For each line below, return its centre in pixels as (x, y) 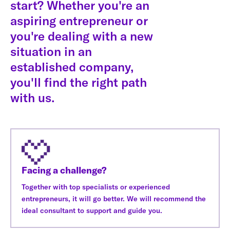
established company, (72, 66)
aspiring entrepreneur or (79, 20)
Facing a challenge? (64, 170)
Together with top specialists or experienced (96, 187)
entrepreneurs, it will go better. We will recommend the (114, 198)
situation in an (51, 51)
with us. (32, 97)
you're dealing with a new (82, 36)
